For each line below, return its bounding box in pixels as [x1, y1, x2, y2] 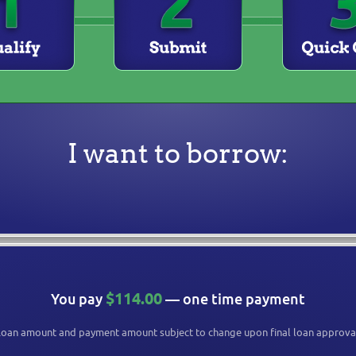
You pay [51, 290, 106, 308]
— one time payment [165, 290, 305, 308]
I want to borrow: [68, 137, 288, 170]
